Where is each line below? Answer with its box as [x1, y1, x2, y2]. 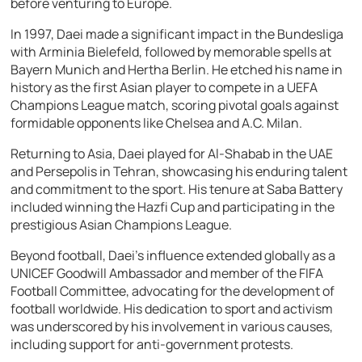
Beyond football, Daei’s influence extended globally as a [11, 246, 336, 265]
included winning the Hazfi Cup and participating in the [11, 198, 335, 217]
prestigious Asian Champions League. [11, 216, 233, 234]
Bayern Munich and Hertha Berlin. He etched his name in [11, 61, 343, 79]
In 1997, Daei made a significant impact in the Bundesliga [11, 25, 344, 44]
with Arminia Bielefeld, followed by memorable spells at [11, 43, 332, 61]
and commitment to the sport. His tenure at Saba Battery [11, 180, 343, 199]
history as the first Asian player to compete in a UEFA [11, 78, 318, 97]
